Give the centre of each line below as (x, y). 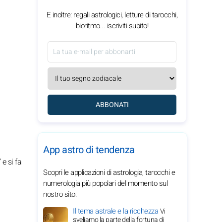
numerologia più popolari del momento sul (105, 183)
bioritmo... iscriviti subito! (112, 26)
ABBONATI (112, 105)
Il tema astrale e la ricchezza (116, 211)
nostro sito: (60, 194)
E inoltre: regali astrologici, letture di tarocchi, (112, 15)
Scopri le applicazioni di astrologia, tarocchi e (109, 172)
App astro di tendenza (89, 150)
